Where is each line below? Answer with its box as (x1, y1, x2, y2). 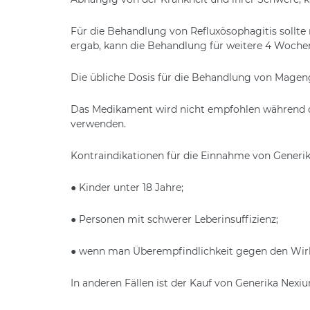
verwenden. (71, 117, 126, 130)
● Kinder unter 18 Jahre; (71, 181, 183, 194)
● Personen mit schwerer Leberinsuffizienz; (71, 212, 278, 226)
